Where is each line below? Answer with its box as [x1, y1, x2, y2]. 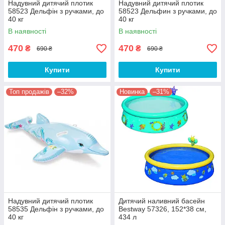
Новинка [120, 88, 145, 96]
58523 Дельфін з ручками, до [8, 7, 104, 16]
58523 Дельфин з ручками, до [119, 7, 217, 16]
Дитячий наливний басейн [119, 197, 205, 205]
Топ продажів [9, 88, 49, 96]
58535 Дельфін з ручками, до [8, 205, 104, 213]
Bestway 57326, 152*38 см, [119, 205, 206, 213]
